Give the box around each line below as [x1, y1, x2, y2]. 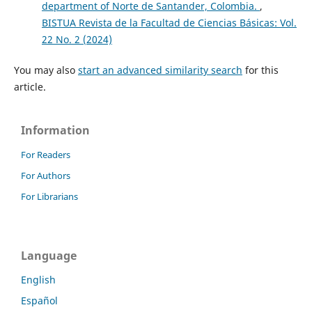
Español [21, 294, 58, 308]
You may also [13, 63, 78, 77]
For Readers [21, 148, 70, 162]
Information [21, 123, 90, 139]
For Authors [21, 169, 70, 182]
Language [21, 248, 77, 264]
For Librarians [21, 190, 78, 203]
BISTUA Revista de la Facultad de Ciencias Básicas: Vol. [41, 16, 297, 30]
